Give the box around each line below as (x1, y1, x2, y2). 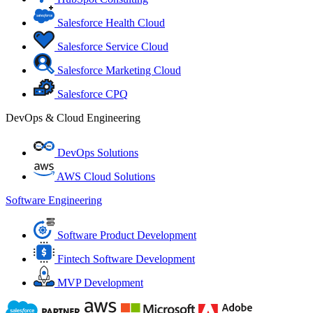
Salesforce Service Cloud (57, 41, 168, 52)
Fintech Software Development (57, 253, 195, 265)
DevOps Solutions (57, 147, 138, 159)
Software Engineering (6, 194, 102, 206)
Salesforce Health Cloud (57, 17, 165, 29)
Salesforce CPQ (57, 88, 128, 100)
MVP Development (57, 277, 143, 289)
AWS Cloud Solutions (57, 170, 155, 182)
